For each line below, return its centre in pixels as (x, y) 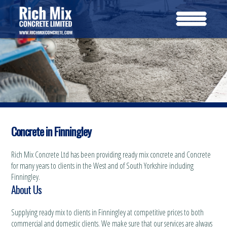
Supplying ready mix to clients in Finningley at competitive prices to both (107, 212)
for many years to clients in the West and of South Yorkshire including (102, 165)
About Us (26, 189)
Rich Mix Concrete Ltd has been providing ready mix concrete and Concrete (111, 154)
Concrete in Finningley (51, 131)
